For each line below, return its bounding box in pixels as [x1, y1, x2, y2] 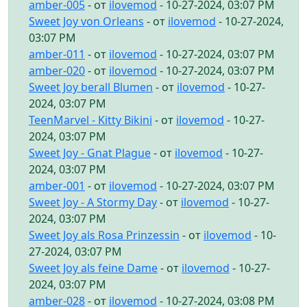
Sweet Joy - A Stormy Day [29, 194, 157, 210]
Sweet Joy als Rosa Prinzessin [29, 227, 180, 243]
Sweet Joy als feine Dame [29, 260, 158, 275]
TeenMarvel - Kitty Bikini [29, 112, 152, 127]
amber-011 [29, 46, 85, 62]
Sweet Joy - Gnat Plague [29, 145, 151, 160]
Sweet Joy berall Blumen [29, 79, 153, 95]
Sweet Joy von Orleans [29, 13, 144, 29]
